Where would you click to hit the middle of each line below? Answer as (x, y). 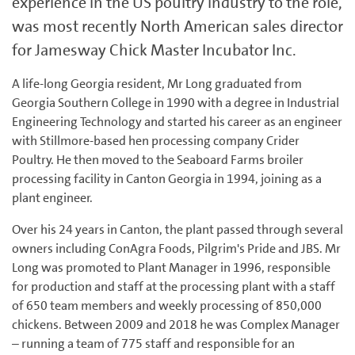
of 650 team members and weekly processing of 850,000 (167, 306)
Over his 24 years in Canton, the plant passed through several (177, 230)
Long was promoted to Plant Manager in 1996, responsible (171, 268)
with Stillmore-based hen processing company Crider (156, 141)
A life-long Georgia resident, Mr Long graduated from (157, 84)
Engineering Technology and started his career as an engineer (177, 122)
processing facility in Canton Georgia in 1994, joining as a (167, 179)
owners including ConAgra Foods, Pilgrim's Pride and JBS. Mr (176, 249)
